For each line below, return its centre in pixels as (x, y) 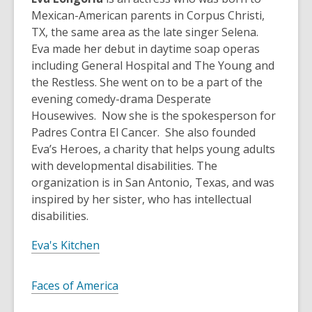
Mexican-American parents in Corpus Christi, (148, 16)
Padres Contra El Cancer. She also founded (143, 133)
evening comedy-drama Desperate (121, 99)
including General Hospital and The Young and (153, 66)
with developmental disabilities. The (124, 166)
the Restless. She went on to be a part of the (147, 83)
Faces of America (75, 286)
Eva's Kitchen (65, 245)
